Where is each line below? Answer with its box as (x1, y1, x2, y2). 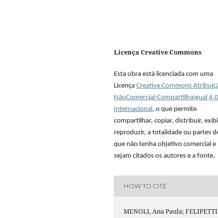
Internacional (114, 105, 152, 113)
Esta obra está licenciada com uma (114, 70, 213, 78)
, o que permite (152, 105, 197, 113)
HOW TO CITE (124, 182, 167, 190)
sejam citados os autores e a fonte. (114, 152, 215, 160)
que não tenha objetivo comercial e (114, 140, 216, 148)
